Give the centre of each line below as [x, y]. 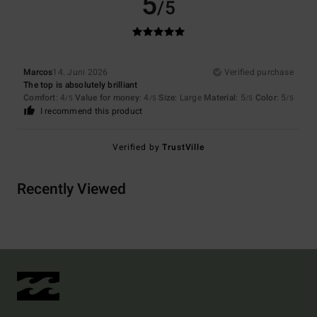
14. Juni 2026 [80, 73]
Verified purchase [259, 73]
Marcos [38, 73]
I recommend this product [91, 111]
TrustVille [183, 148]
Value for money [107, 98]
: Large [190, 98]
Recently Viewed [71, 190]
